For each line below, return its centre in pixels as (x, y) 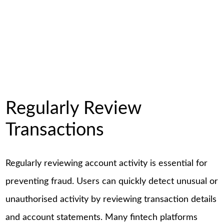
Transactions (55, 130)
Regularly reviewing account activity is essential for (107, 163)
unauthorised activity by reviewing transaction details (111, 199)
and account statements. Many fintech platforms (102, 217)
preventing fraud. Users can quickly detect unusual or (112, 181)
